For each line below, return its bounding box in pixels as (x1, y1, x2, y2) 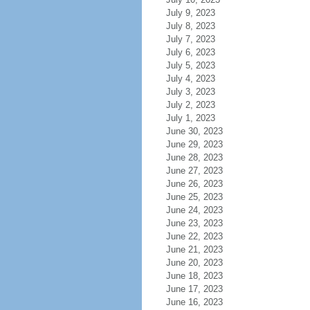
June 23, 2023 (165, 218, 223, 228)
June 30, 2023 (165, 126, 223, 136)
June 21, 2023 (165, 244, 223, 255)
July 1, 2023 (165, 113, 215, 123)
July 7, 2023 (165, 34, 215, 44)
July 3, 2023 (165, 86, 215, 97)
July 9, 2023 (165, 8, 215, 18)
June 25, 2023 (165, 192, 223, 202)
